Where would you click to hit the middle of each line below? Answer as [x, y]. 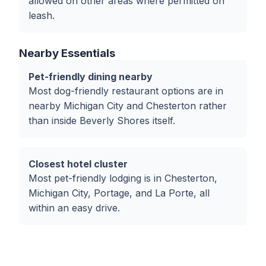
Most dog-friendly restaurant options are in [126, 91]
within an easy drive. [74, 208]
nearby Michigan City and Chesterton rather [128, 106]
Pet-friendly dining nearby [91, 77]
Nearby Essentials [67, 53]
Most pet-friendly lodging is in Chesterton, [123, 178]
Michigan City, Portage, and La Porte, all [119, 193]
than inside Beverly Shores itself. [102, 121]
